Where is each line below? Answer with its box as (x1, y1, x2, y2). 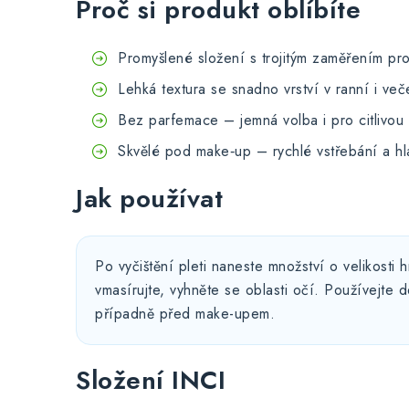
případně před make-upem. (95, 303, 275, 324)
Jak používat (76, 180, 223, 217)
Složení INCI (76, 362, 225, 399)
